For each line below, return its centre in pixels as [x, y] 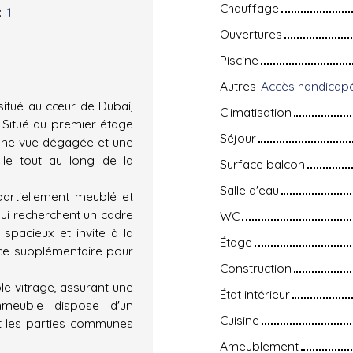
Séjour [238, 137]
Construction [256, 268]
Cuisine [240, 320]
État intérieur [255, 294]
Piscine [239, 59]
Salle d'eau [249, 190]
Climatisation [256, 111]
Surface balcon [262, 163]
